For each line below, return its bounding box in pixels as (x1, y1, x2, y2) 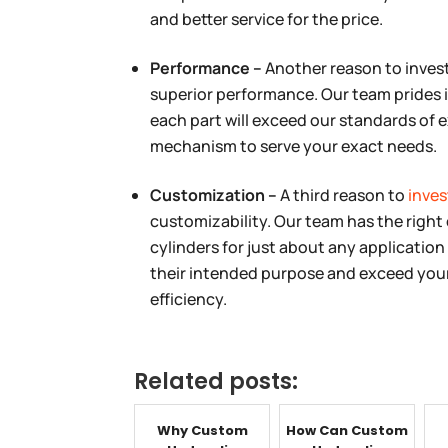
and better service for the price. (150, 7, 384, 30)
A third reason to (280, 183, 409, 206)
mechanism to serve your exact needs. (150, 134, 438, 157)
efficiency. (150, 287, 228, 310)
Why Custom (156, 420, 248, 440)
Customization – (150, 183, 281, 206)
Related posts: (134, 365, 299, 397)
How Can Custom (286, 420, 409, 440)
